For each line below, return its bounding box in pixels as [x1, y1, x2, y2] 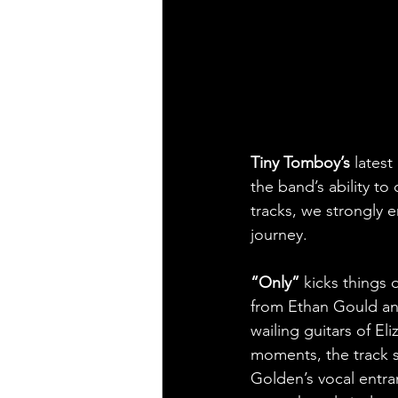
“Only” [251, 272, 304, 292]
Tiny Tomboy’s [251, 152, 350, 172]
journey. [251, 224, 307, 244]
